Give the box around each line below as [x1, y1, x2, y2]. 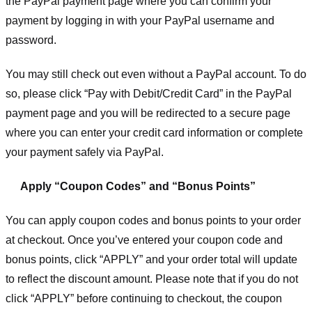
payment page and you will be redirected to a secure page [6, 107, 290, 120]
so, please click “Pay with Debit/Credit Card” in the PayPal [6, 88, 292, 100]
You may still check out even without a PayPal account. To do [6, 68, 306, 81]
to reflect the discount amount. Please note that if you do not [6, 272, 298, 285]
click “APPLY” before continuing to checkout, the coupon [6, 292, 282, 304]
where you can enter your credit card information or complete [6, 127, 303, 139]
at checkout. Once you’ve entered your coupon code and [6, 233, 283, 246]
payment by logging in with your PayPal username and [6, 15, 274, 27]
